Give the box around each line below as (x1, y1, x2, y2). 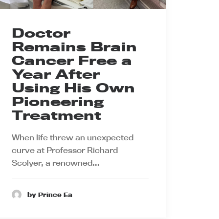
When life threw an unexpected (12, 132, 133, 143)
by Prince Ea (27, 190, 72, 198)
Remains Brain (12, 39, 137, 55)
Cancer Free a (12, 53, 132, 68)
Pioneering (12, 94, 104, 109)
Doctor (12, 25, 70, 41)
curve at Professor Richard (12, 145, 118, 155)
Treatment (12, 108, 101, 123)
